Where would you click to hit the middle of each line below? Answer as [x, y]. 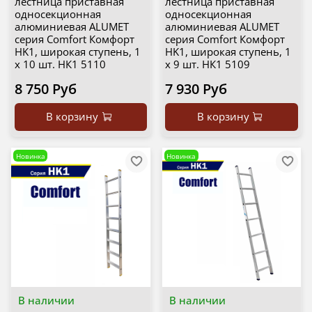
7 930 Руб [196, 89]
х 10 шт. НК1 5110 [60, 64]
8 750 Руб [45, 89]
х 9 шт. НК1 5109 [208, 64]
